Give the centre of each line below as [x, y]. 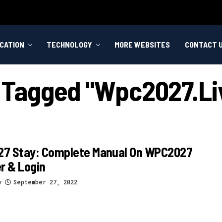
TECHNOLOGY [69, 44]
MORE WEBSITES [142, 44]
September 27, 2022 [45, 182]
